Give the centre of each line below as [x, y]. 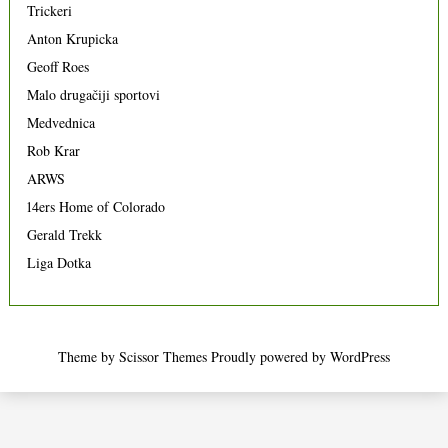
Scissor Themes [163, 357]
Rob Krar [54, 150]
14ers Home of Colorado [96, 206]
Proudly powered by [268, 357]
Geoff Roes [58, 66]
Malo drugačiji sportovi [94, 94]
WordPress [360, 357]
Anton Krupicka [73, 38]
